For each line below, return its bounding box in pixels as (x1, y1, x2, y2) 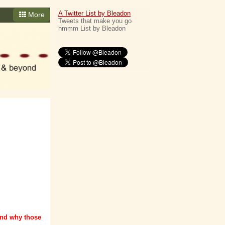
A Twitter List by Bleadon (58, 10, 131, 17)
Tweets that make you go (58, 17, 132, 25)
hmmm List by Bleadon (58, 25, 126, 32)
